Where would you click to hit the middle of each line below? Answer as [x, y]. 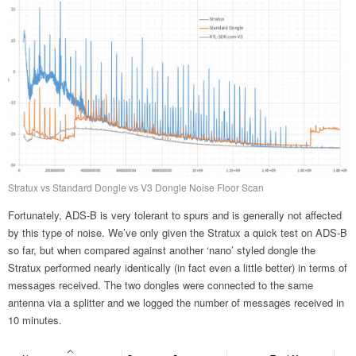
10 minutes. [35, 320]
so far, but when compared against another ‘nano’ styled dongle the [162, 250]
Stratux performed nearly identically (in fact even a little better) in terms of [178, 268]
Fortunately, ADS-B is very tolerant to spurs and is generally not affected [175, 215]
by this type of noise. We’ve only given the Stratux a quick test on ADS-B [178, 233]
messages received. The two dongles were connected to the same [161, 285]
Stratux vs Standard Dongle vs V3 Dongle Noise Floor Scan [136, 188]
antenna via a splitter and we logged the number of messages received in [176, 303]
